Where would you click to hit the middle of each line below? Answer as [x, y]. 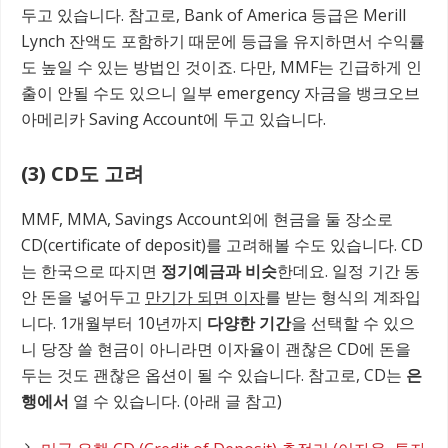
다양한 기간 [249, 323]
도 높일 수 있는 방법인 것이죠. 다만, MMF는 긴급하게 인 [221, 67]
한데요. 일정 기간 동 [348, 271]
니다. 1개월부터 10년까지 [114, 323]
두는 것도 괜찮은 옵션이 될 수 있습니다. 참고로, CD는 [213, 375]
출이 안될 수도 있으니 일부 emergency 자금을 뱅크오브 [220, 93]
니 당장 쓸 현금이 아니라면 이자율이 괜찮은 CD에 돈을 [216, 349]
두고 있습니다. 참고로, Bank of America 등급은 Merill [213, 15]
